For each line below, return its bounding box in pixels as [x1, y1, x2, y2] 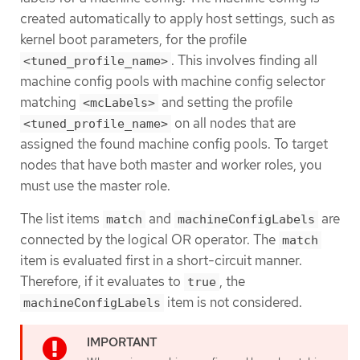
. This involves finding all [171, 51, 317, 69]
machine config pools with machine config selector [20, 72, 325, 90]
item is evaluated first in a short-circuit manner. [20, 252, 302, 270]
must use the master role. [20, 176, 170, 194]
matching [20, 92, 80, 111]
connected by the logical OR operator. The [20, 231, 279, 249]
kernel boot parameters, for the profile [20, 30, 247, 48]
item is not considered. [164, 293, 302, 312]
